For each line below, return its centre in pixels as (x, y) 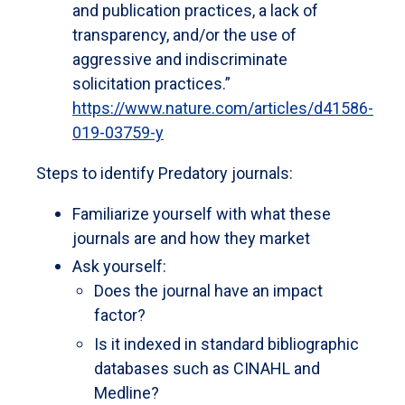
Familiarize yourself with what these (202, 213)
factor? (120, 316)
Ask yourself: (119, 267)
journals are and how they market (191, 238)
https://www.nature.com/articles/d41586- (223, 108)
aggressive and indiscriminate (180, 59)
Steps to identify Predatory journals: (165, 173)
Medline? (127, 392)
